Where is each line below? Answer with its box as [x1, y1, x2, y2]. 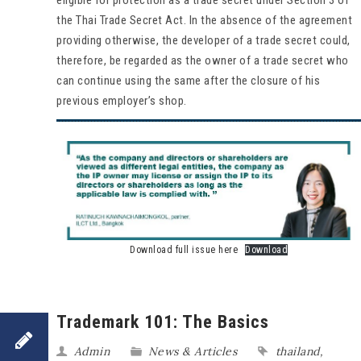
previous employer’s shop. [56, 93, 187, 108]
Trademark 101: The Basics [56, 311, 269, 332]
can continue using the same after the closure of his [56, 73, 320, 88]
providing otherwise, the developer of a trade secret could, [56, 32, 351, 48]
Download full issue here [130, 243, 238, 255]
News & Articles [147, 343, 237, 359]
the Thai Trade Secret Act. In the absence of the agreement [56, 12, 352, 27]
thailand [275, 343, 320, 359]
